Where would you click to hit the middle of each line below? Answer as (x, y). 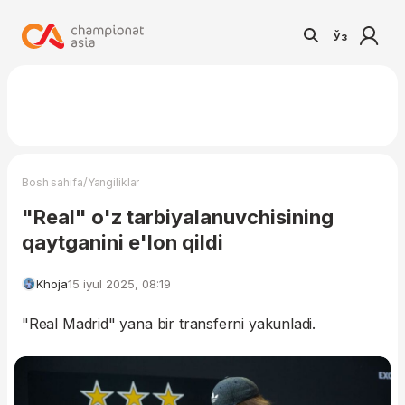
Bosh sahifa (52, 182)
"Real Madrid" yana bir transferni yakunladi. (169, 324)
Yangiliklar (113, 182)
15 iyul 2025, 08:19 (119, 284)
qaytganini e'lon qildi (122, 242)
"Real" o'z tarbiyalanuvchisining (178, 217)
